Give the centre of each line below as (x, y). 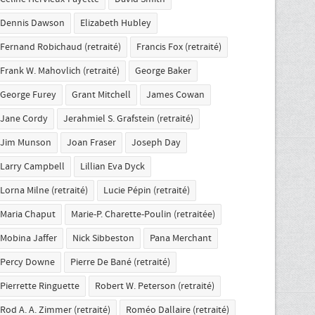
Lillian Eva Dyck (112, 167)
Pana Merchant (181, 238)
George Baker (163, 71)
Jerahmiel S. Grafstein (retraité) (128, 119)
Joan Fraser (91, 143)
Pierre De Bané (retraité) (120, 262)
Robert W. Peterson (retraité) (155, 286)
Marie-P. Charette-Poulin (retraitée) (143, 214)
